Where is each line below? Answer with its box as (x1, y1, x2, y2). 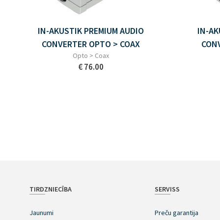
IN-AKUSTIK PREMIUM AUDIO (38, 25, 144, 36)
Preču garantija (154, 208, 198, 218)
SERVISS (154, 185, 180, 194)
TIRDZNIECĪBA (29, 185, 72, 194)
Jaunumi (29, 208, 54, 218)
